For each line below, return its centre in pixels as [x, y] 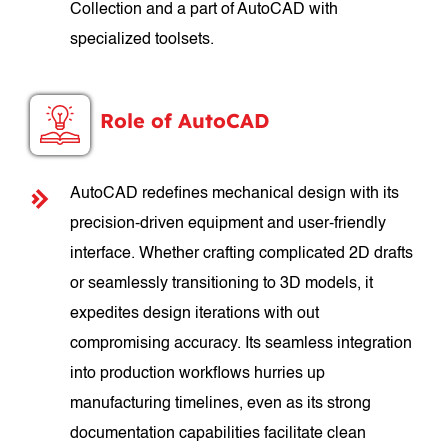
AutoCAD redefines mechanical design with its [235, 194]
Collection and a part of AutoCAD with [204, 10]
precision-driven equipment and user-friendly [228, 224]
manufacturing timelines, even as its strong [221, 404]
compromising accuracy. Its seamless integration [241, 344]
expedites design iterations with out [195, 314]
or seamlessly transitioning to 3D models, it [222, 284]
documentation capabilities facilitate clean [218, 434]
